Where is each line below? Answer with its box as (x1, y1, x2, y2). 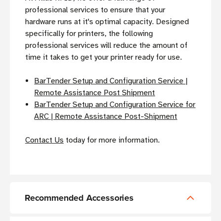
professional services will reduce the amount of (25, 40, 187, 51)
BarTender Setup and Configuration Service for (34, 100, 196, 110)
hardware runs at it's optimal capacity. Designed (25, 17, 189, 27)
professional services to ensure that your (25, 5, 165, 15)
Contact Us (25, 135, 64, 146)
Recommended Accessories (25, 191, 134, 205)
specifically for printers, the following (25, 29, 153, 39)
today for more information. (64, 135, 160, 146)
